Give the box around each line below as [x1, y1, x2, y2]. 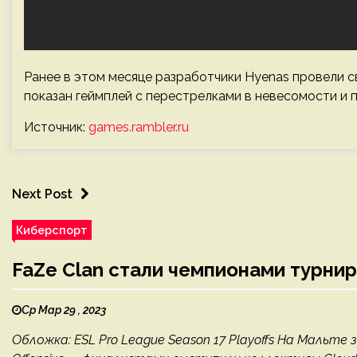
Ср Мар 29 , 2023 [22, 304, 106, 316]
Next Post [12, 186, 73, 202]
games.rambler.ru [88, 120, 189, 135]
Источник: [24, 120, 88, 135]
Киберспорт [16, 223, 88, 237]
